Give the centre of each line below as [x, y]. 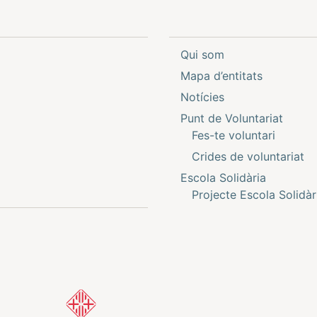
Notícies [202, 97]
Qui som [202, 54]
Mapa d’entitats [221, 76]
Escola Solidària [223, 178]
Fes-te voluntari [234, 135]
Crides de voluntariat [248, 156]
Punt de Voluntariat [232, 118]
